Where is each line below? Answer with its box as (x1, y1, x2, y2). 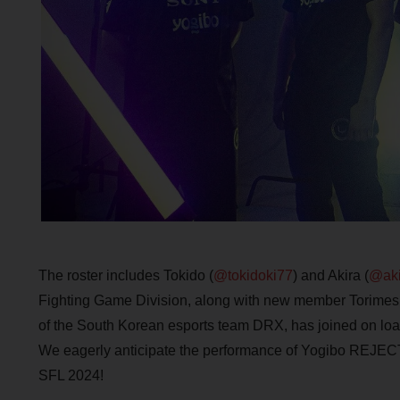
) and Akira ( (292, 268, 369, 284)
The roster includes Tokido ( (37, 268, 213, 284)
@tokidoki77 (212, 268, 293, 284)
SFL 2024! (37, 368, 104, 384)
